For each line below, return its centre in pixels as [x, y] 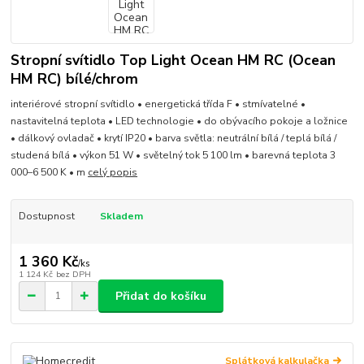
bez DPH [73, 275]
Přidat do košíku [161, 296]
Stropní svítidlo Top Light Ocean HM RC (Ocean [173, 61]
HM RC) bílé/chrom [75, 79]
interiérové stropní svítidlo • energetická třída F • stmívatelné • [158, 104]
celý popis [113, 172]
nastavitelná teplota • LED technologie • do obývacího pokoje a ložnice [180, 121]
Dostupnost [46, 216]
